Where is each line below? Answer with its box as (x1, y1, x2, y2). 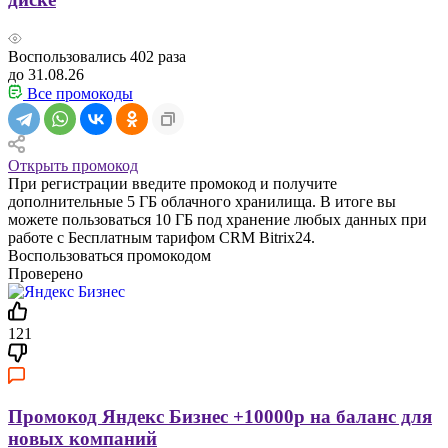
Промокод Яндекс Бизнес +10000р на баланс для (8, 406, 432, 428)
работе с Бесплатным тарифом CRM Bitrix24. (8, 228, 315, 246)
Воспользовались (8, 47, 130, 65)
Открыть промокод (8, 156, 138, 174)
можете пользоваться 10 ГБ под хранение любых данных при (8, 210, 427, 228)
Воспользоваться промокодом (8, 246, 211, 264)
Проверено (8, 264, 83, 282)
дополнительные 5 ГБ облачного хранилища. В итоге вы (8, 192, 396, 210)
